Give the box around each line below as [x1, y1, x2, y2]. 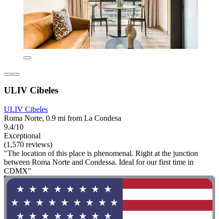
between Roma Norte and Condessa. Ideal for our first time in [4, 158, 194, 166]
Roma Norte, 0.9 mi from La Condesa [4, 114, 121, 122]
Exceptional [4, 131, 41, 140]
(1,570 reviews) [4, 140, 52, 149]
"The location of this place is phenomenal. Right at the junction [4, 149, 198, 157]
